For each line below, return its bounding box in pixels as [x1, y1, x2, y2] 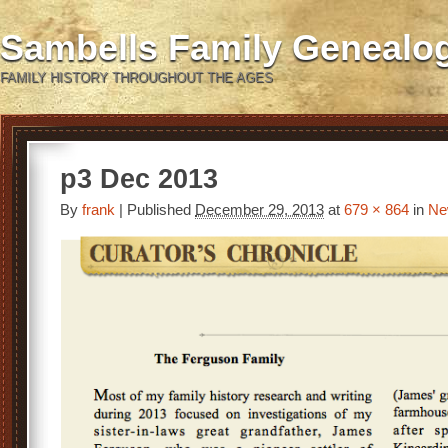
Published [127, 201, 195, 218]
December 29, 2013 [195, 201, 324, 218]
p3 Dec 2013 [60, 164, 218, 194]
